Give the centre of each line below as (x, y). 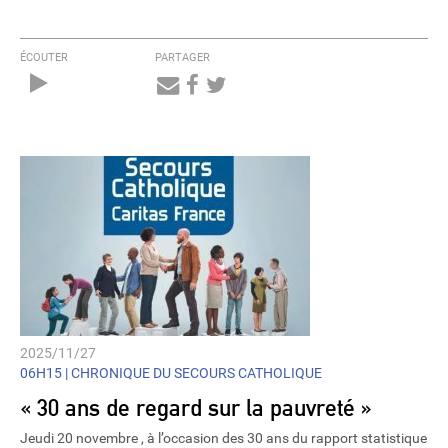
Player (94, 106)
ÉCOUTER (44, 57)
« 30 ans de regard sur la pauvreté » (196, 407)
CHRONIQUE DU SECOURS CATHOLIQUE (195, 373)
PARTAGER (182, 57)
